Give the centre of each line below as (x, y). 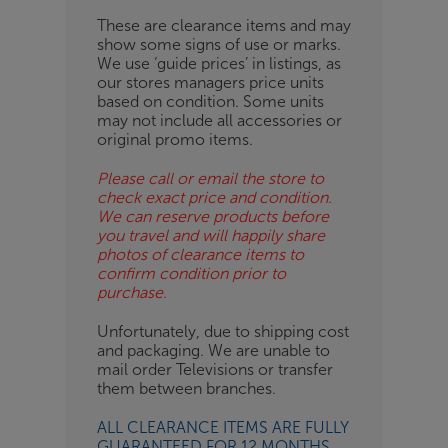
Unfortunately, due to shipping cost (223, 331)
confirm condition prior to (191, 273)
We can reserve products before (213, 216)
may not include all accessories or (219, 120)
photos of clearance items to (200, 254)
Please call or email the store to (210, 178)
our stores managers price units (210, 82)
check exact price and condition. (214, 197)
